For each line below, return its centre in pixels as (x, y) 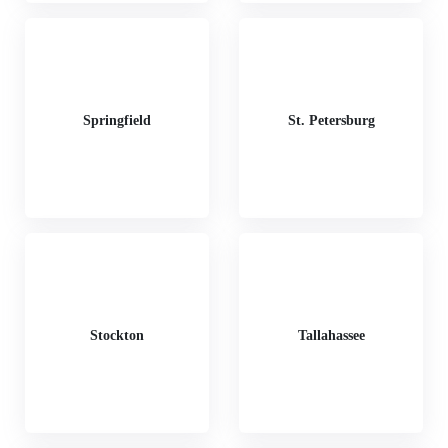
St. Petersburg (331, 120)
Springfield (117, 120)
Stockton (117, 335)
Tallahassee (331, 335)
